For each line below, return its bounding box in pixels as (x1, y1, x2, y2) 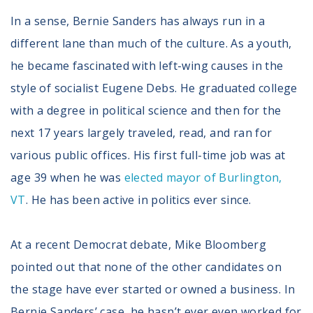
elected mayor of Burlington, (124, 169, 282, 185)
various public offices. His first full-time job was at (10, 147, 286, 163)
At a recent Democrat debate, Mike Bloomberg (10, 236, 267, 252)
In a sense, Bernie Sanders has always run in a (10, 13, 265, 29)
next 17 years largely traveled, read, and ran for (10, 124, 272, 140)
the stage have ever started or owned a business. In (10, 281, 296, 297)
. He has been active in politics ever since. (25, 191, 252, 208)
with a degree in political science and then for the (10, 102, 282, 118)
